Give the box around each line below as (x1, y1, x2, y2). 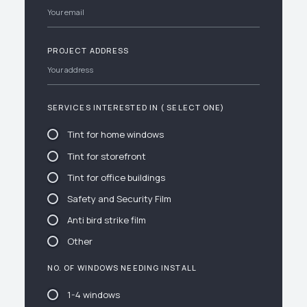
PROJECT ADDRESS (47, 45, 130, 56)
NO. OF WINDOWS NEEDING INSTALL (47, 262, 197, 273)
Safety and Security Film (66, 192, 171, 205)
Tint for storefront (66, 149, 146, 162)
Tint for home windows (66, 128, 164, 141)
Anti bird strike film (66, 214, 146, 227)
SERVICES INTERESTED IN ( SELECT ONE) (47, 102, 225, 113)
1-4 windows (66, 288, 120, 302)
